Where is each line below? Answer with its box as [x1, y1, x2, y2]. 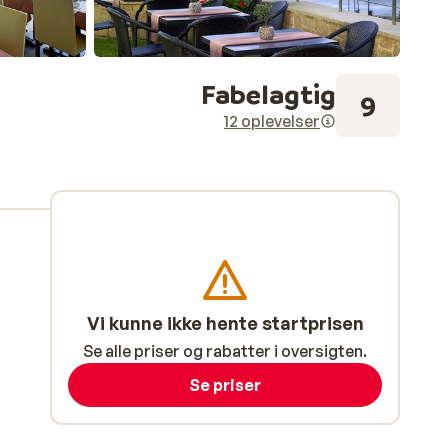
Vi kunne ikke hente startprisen [86, 312, 364, 334]
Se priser [189, 375, 261, 395]
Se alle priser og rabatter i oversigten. [83, 341, 367, 361]
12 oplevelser [224, 111, 320, 131]
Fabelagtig [201, 77, 336, 110]
